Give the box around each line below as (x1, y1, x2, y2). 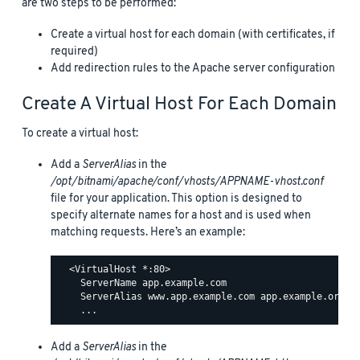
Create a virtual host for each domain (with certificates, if (51, 27, 335, 43)
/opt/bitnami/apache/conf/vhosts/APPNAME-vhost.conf (51, 174, 323, 190)
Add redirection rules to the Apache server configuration (51, 60, 335, 76)
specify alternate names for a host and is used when (51, 207, 311, 223)
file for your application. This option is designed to (51, 190, 302, 207)
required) (51, 43, 98, 59)
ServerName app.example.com (58, 277, 227, 289)
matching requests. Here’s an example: (51, 224, 245, 240)
